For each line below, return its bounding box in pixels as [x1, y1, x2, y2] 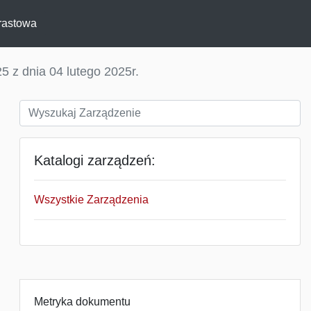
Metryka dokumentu [34, 296, 131, 308]
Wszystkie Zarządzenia [34, 194, 149, 205]
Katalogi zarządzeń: [34, 153, 155, 168]
